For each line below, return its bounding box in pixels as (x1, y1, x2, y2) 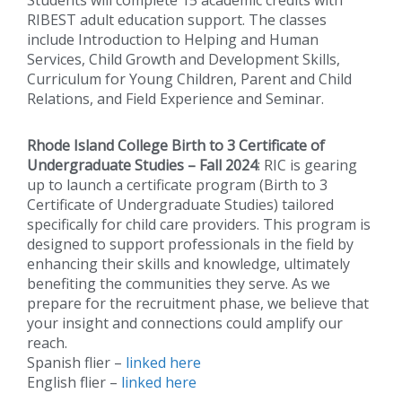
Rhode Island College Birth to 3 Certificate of (27, 135, 325, 155)
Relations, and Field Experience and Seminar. (27, 88, 324, 109)
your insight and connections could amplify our (27, 312, 343, 333)
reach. (27, 332, 67, 353)
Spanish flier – (27, 352, 126, 372)
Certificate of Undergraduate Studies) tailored (27, 194, 334, 214)
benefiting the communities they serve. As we (27, 273, 330, 293)
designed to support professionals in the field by (27, 233, 354, 254)
